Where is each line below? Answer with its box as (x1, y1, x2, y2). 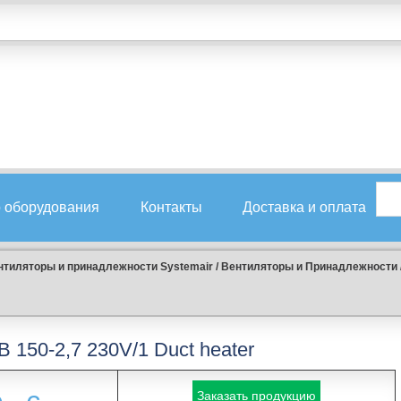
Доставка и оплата (242, 200, 366, 215)
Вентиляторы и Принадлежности (220, 260, 397, 273)
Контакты (140, 200, 202, 215)
